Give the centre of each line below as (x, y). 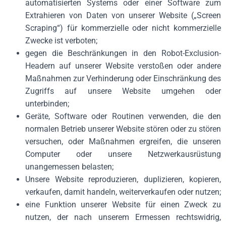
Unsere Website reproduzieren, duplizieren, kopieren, (123, 179)
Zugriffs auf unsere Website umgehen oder (123, 91)
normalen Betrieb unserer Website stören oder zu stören (123, 129)
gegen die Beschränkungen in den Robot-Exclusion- (123, 53)
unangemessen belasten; (69, 167)
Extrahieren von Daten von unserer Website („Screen (123, 15)
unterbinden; (47, 104)
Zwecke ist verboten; (61, 41)
